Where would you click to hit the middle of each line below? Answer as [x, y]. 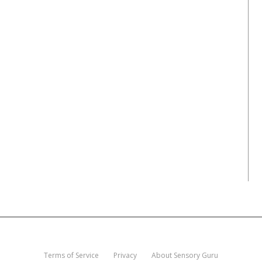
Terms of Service [71, 256]
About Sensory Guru [185, 256]
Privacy [125, 256]
